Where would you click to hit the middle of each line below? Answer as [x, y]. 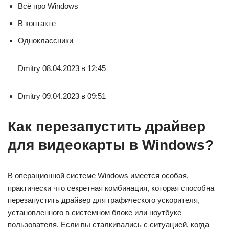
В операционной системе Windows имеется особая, [98, 176]
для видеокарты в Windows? [111, 145]
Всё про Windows [48, 6]
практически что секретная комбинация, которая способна [111, 188]
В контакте [37, 23]
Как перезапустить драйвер [107, 127]
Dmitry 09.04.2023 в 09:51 [62, 96]
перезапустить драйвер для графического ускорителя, [104, 200]
